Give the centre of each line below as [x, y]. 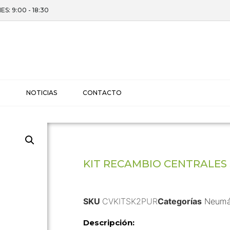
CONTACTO [102, 93]
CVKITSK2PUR [130, 201]
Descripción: [109, 223]
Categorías [179, 201]
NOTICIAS [42, 93]
